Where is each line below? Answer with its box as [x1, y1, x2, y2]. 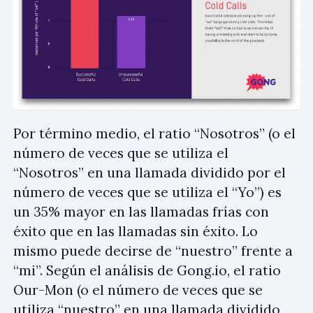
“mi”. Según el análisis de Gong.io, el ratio [13, 262, 281, 279]
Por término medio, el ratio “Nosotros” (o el [13, 125, 296, 143]
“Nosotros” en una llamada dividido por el [13, 164, 286, 182]
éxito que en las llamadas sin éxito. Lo [13, 223, 258, 240]
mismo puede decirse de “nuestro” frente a [13, 242, 293, 260]
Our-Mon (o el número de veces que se [13, 282, 263, 299]
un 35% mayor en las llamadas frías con [13, 203, 269, 221]
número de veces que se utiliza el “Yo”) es [13, 184, 282, 201]
